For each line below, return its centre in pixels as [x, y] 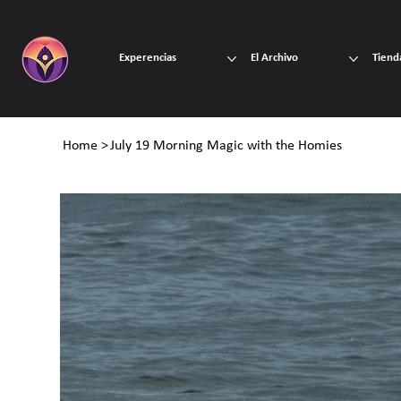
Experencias [148, 58]
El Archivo [274, 58]
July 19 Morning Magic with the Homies [226, 146]
